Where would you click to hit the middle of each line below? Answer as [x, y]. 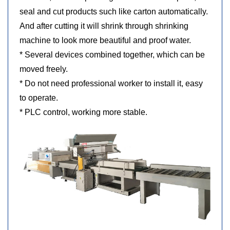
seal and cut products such [69, 11]
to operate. [39, 98]
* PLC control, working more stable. [83, 112]
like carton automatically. [163, 11]
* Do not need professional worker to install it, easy [111, 83]
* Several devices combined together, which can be [112, 54]
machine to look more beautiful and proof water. [105, 40]
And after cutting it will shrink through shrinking [104, 26]
